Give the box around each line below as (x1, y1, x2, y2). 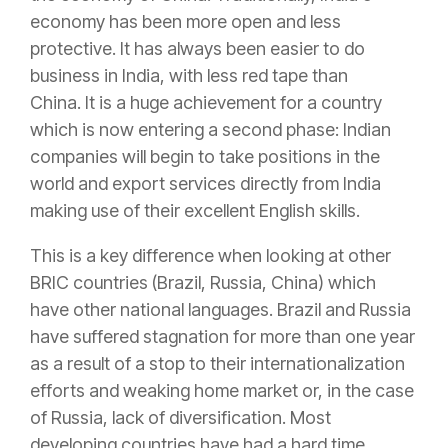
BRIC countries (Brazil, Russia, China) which (30, 272, 376, 294)
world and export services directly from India (30, 173, 381, 195)
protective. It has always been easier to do (30, 38, 365, 60)
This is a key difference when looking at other (30, 245, 391, 267)
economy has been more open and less (30, 11, 341, 33)
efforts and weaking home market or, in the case (30, 380, 414, 402)
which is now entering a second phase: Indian (30, 119, 391, 141)
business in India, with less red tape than (30, 65, 348, 87)
